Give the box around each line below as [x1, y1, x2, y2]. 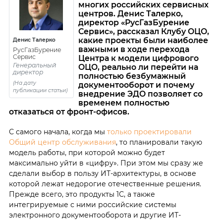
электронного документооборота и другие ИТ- [8, 211, 181, 220]
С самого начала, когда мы [8, 127, 107, 137]
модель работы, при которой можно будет [8, 148, 165, 158]
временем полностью [78, 98, 169, 108]
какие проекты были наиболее [78, 36, 208, 46]
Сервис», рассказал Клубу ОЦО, [78, 27, 209, 37]
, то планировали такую [115, 138, 202, 147]
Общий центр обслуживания [8, 138, 116, 147]
